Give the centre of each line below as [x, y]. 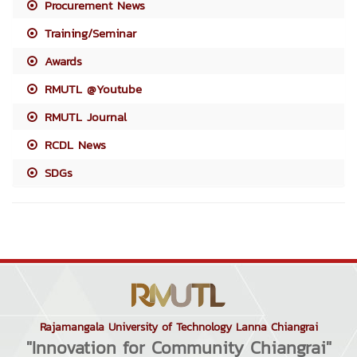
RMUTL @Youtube [91, 88]
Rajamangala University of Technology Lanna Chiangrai [178, 327]
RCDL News [73, 144]
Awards [61, 61]
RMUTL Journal [84, 116]
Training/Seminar [88, 33]
